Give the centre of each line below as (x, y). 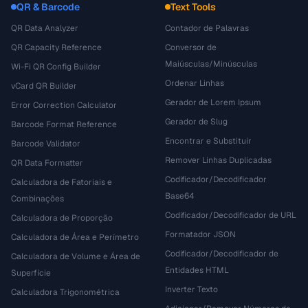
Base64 (179, 196)
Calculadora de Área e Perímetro (75, 237)
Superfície (31, 273)
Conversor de (191, 47)
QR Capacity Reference (56, 47)
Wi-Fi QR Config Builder (56, 66)
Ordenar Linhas (195, 83)
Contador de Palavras (207, 28)
